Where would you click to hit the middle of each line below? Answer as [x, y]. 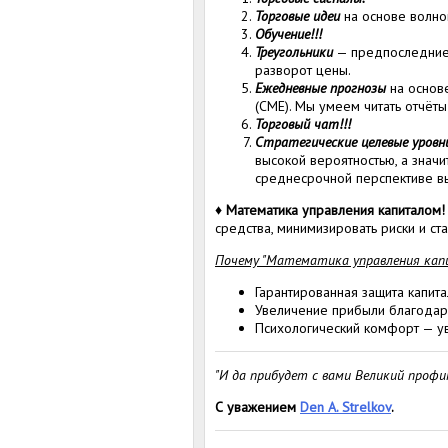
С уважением [257, 406]
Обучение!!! [288, 33]
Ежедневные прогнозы [320, 87]
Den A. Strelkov [345, 406]
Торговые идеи [297, 15]
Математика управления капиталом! [335, 209]
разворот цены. [303, 69]
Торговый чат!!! [303, 123]
